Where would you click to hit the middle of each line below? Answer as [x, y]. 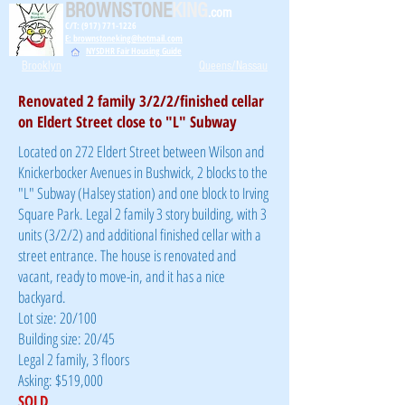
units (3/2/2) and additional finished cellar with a [140, 235]
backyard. [42, 297]
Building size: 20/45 [66, 339]
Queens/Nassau [233, 66]
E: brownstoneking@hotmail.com [124, 38]
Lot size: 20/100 [57, 318]
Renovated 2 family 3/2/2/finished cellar [141, 101]
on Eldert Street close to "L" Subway [127, 122]
